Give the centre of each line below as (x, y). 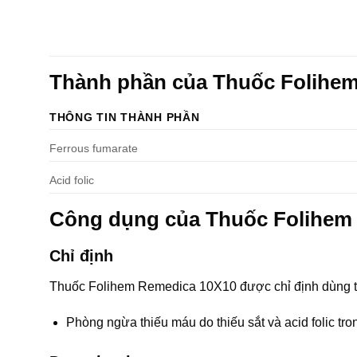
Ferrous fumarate (94, 148)
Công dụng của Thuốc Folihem (201, 219)
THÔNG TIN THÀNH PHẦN (125, 117)
